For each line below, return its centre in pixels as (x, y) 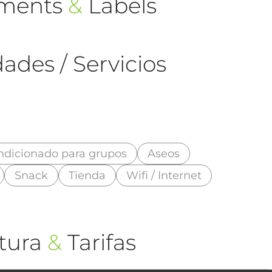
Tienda (87, 175)
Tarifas (99, 242)
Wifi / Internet (164, 175)
